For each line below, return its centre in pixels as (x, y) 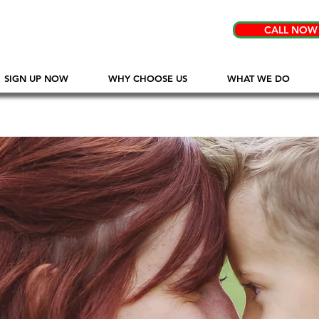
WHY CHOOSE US (147, 78)
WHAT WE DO (258, 78)
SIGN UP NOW (36, 78)
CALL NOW (291, 30)
